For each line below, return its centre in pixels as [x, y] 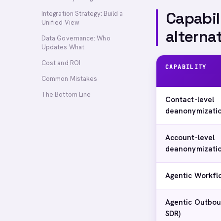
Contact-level [190, 100]
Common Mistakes [70, 79]
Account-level [190, 138]
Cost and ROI [61, 63]
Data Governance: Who [76, 38]
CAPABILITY [186, 67]
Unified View [60, 22]
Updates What [63, 47]
